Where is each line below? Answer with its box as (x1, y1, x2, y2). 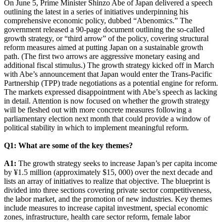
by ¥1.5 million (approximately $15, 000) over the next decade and (4, 167, 213, 176)
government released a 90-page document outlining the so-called (4, 25, 205, 34)
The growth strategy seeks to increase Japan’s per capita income (16, 159, 217, 167)
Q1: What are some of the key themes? (4, 141, 133, 150)
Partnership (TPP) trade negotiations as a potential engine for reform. (4, 78, 218, 87)
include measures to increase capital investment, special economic (4, 203, 208, 212)
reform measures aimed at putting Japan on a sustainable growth (4, 43, 203, 52)
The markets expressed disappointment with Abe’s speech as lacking (4, 87, 217, 96)
